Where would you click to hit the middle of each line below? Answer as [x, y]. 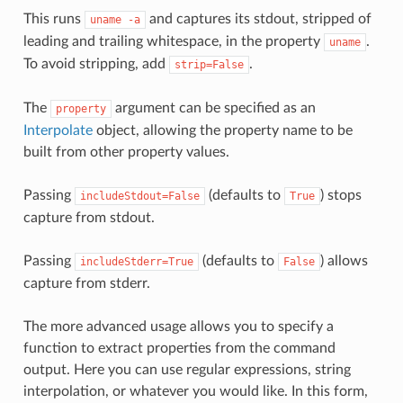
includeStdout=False [139, 197]
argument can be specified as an [213, 108]
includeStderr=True [136, 262]
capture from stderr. [86, 284]
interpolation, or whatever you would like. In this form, [195, 392]
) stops [340, 196]
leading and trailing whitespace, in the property [173, 42]
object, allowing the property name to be [222, 131]
